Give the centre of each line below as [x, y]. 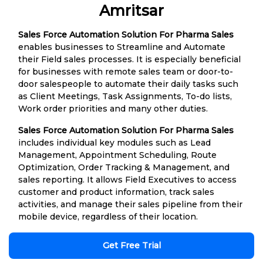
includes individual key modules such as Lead [114, 142]
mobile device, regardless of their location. [108, 216]
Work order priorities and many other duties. [113, 108]
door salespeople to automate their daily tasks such [128, 84]
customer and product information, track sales [116, 192]
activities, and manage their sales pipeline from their [130, 204]
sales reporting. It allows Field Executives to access [127, 179]
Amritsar [131, 10]
